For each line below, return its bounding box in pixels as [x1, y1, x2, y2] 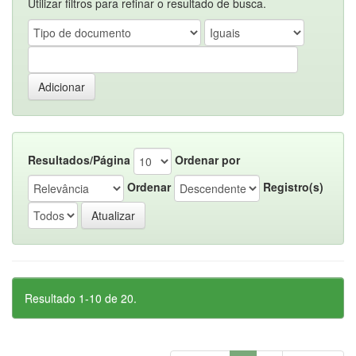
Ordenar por [175, 151, 240, 168]
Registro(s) [263, 178, 323, 195]
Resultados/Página [28, 151, 130, 168]
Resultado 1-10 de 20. [25, 290, 137, 306]
